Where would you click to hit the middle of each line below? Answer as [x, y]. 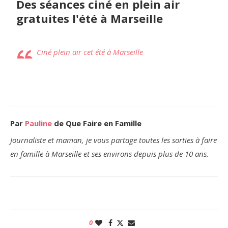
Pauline [38, 123]
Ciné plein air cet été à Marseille [90, 52]
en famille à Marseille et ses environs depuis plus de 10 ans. [109, 154]
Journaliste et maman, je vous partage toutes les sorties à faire [113, 140]
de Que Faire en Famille [97, 123]
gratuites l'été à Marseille [90, 19]
